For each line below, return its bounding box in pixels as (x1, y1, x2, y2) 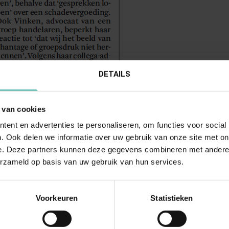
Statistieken (150, 193, 193, 202)
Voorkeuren (36, 193, 78, 202)
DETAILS (98, 69, 131, 79)
